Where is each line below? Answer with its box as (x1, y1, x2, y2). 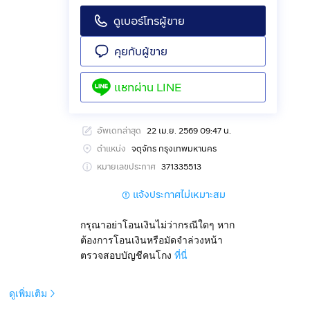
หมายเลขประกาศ (97, 161, 156, 173)
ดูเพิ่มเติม (9, 287, 47, 299)
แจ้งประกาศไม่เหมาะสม (133, 188, 226, 202)
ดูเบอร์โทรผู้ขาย (113, 12, 185, 29)
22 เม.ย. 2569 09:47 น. (147, 125, 231, 137)
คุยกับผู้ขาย (114, 43, 167, 60)
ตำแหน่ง (97, 143, 126, 155)
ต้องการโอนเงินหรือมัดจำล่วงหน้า (80, 234, 223, 246)
